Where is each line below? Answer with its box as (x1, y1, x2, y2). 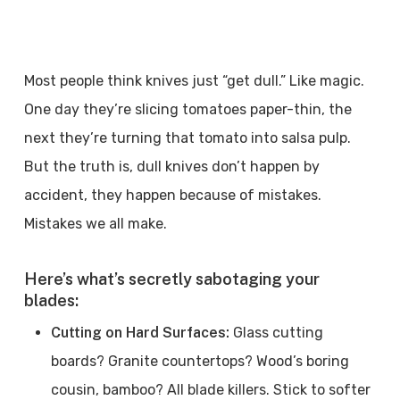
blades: (23, 291, 79, 310)
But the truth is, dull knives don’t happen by (23, 158, 320, 175)
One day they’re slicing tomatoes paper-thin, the (23, 101, 352, 118)
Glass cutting (232, 324, 323, 341)
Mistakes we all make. (23, 215, 174, 232)
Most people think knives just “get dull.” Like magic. (23, 72, 364, 89)
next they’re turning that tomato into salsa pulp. (23, 129, 351, 146)
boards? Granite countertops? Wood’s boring (50, 353, 349, 370)
